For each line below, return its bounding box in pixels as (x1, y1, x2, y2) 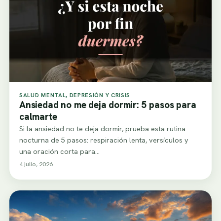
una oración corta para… (19, 147, 100, 156)
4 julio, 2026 (19, 160, 53, 169)
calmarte (19, 110, 57, 123)
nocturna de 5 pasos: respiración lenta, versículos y (19, 135, 188, 145)
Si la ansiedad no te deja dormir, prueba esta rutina (19, 124, 185, 134)
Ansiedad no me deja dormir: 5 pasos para (19, 99, 196, 111)
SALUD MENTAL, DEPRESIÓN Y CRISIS (19, 91, 131, 99)
